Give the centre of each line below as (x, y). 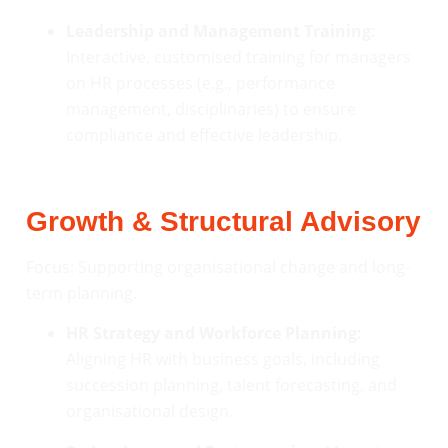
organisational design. (149, 411)
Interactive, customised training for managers (238, 56)
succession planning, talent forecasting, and (231, 385)
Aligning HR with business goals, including (223, 359)
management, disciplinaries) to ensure (211, 108)
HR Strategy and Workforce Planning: (214, 333)
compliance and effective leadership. (204, 134)
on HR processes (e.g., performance (200, 82)
